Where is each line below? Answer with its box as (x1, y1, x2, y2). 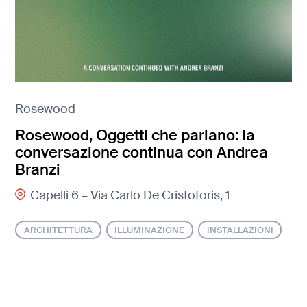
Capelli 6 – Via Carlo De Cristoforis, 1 (29, 186, 230, 204)
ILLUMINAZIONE (114, 224, 185, 236)
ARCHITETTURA (24, 224, 93, 236)
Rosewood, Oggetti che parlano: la (15, 125, 256, 146)
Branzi (15, 160, 61, 180)
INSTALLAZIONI (206, 224, 273, 236)
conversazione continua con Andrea (15, 143, 269, 163)
